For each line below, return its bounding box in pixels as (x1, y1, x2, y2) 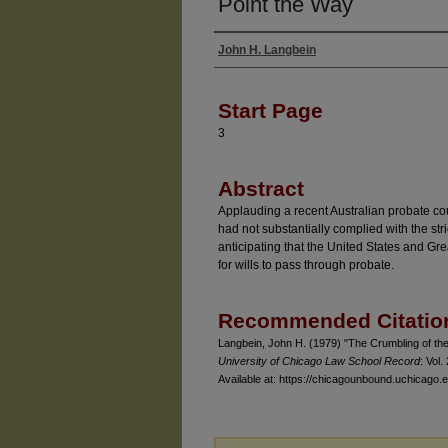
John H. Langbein (218, 42, 316, 57)
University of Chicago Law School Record (218, 354, 420, 367)
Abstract (218, 176, 304, 200)
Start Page (218, 98, 323, 122)
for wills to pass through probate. (218, 257, 394, 272)
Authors (214, 55, 282, 84)
